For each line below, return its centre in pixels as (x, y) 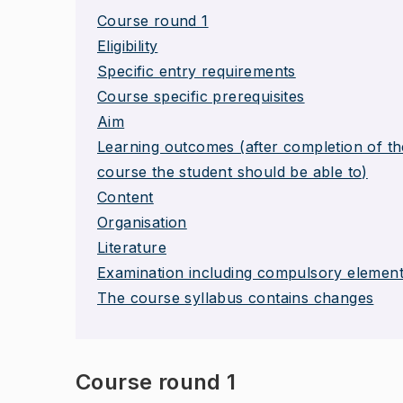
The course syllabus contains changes (236, 298)
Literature (132, 247)
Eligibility (128, 46)
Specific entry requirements (197, 71)
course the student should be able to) (233, 172)
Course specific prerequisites (201, 96)
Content (125, 197)
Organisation (142, 222)
